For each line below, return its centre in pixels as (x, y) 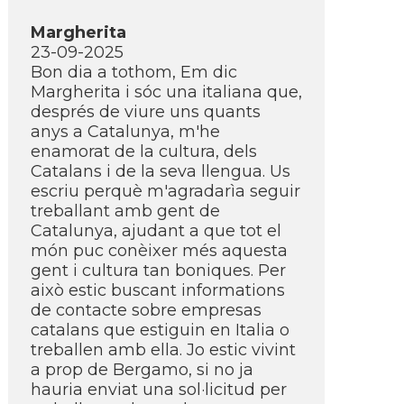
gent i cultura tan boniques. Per (158, 271)
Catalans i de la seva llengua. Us (161, 171)
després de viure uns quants (146, 112)
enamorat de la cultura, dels (144, 151)
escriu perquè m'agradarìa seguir (165, 191)
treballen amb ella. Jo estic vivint (163, 350)
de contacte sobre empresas (146, 310)
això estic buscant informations (158, 290)
